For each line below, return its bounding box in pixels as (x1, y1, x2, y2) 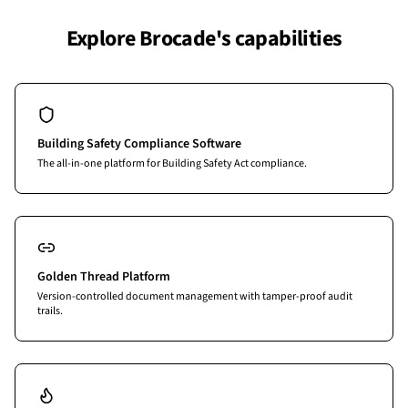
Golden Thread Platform (37, 268, 170, 286)
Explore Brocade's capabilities (66, 23, 342, 55)
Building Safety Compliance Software (37, 135, 241, 153)
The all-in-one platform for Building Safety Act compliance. (37, 156, 307, 171)
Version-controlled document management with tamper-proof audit (37, 289, 352, 304)
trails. (37, 303, 63, 319)
